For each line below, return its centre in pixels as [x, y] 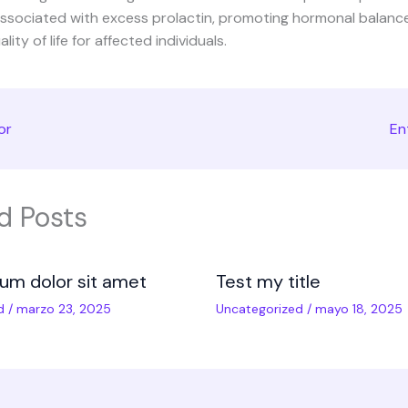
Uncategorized [259, 308]
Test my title [268, 281]
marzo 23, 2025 [64, 308]
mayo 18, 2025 [358, 308]
